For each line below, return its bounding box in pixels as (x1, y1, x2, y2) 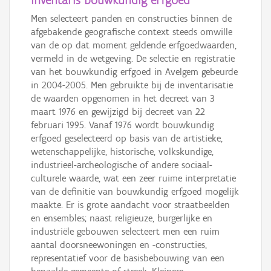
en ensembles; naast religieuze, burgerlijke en (31, 212, 212, 224)
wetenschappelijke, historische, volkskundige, (31, 146, 214, 158)
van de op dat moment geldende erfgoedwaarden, (31, 39, 237, 51)
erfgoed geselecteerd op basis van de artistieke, (31, 132, 223, 145)
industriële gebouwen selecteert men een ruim (31, 226, 220, 238)
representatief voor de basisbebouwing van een (31, 252, 224, 264)
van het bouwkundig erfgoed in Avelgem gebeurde (31, 66, 238, 78)
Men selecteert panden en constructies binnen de (31, 13, 232, 25)
